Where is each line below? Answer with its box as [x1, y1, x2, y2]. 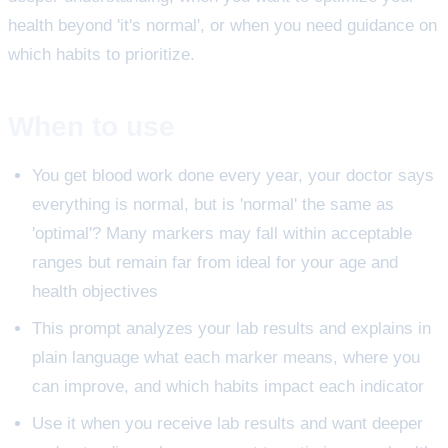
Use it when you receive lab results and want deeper [32, 414, 423, 434]
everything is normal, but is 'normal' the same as [32, 195, 394, 215]
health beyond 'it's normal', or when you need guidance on [8, 15, 437, 35]
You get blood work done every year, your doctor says [32, 166, 434, 186]
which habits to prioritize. [8, 44, 195, 64]
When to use [8, 110, 175, 142]
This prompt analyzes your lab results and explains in [32, 319, 431, 339]
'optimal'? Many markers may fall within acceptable [32, 224, 412, 244]
